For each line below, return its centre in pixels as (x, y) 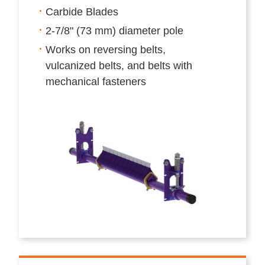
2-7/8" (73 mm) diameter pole (115, 30)
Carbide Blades (82, 12)
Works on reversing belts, (106, 49)
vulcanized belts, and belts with (119, 65)
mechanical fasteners (96, 81)
